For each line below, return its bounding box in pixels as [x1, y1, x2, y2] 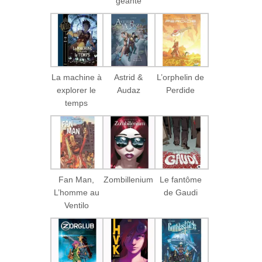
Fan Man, [58, 174, 95, 184]
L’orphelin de [157, 72, 205, 82]
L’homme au [53, 187, 99, 197]
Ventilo [64, 200, 89, 210]
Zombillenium [104, 174, 154, 184]
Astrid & [114, 72, 143, 82]
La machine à [51, 72, 102, 82]
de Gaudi [163, 187, 198, 197]
